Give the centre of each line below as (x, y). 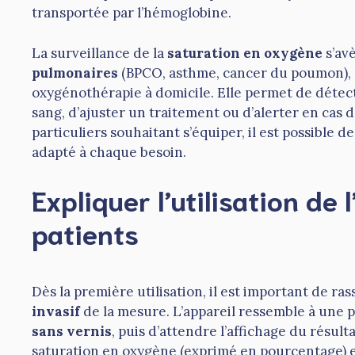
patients (85, 233)
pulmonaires (75, 73)
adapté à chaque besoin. (109, 152)
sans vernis (72, 332)
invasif (56, 312)
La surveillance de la (99, 53)
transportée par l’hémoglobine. (132, 13)
